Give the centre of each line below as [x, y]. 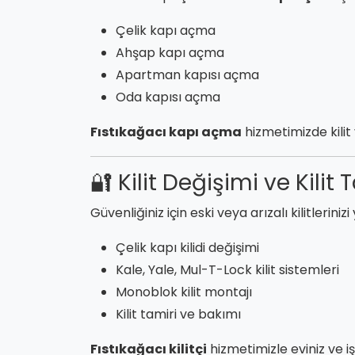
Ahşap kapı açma [170, 52]
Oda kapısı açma [168, 97]
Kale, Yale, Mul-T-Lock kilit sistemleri [227, 269]
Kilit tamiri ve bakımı [178, 314]
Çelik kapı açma [166, 30]
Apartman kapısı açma [187, 74]
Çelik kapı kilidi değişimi [187, 247]
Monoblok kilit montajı [184, 292]
